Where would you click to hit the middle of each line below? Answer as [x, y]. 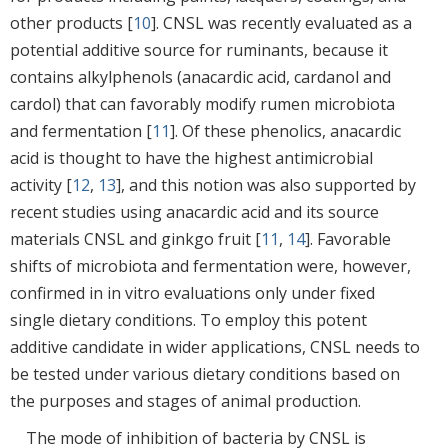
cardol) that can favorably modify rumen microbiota [202, 103]
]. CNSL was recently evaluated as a [281, 22]
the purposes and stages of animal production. [185, 400]
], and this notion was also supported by [266, 184]
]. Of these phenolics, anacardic [285, 130]
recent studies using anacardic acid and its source [194, 211]
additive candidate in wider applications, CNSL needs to [215, 346]
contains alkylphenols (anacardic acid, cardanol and [200, 76]
